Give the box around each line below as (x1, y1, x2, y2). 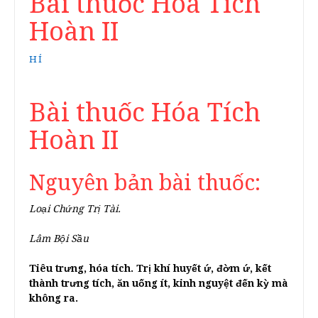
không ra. (29, 292, 78, 305)
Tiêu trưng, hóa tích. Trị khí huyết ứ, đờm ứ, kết (29, 263, 271, 275)
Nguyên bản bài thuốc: (29, 170, 261, 196)
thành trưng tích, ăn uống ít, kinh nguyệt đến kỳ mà (29, 278, 288, 290)
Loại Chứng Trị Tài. (29, 203, 121, 215)
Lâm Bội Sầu (29, 233, 89, 245)
